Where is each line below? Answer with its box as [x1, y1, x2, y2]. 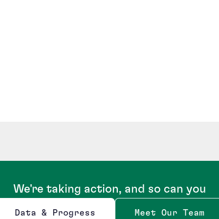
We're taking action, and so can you [13, 183, 206, 196]
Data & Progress [15, 209, 95, 218]
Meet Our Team [134, 209, 204, 218]
